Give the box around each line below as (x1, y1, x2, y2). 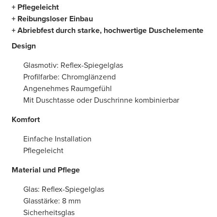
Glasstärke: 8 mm (23, 195, 81, 206)
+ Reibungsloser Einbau (12, 13, 93, 24)
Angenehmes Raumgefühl (23, 83, 112, 94)
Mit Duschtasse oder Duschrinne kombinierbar (23, 94, 179, 106)
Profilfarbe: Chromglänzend (23, 71, 116, 82)
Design (12, 40, 36, 51)
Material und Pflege (12, 164, 80, 175)
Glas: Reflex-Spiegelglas (23, 184, 104, 195)
